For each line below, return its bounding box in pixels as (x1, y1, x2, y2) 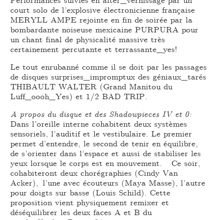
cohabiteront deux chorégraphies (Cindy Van (10, 167, 178, 179)
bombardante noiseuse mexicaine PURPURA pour (10, 24, 199, 35)
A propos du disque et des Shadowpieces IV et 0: (10, 108, 192, 120)
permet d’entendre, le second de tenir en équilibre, (10, 137, 198, 149)
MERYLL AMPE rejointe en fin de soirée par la (10, 14, 193, 26)
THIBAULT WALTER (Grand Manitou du (10, 81, 173, 92)
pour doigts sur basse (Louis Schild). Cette (10, 187, 171, 198)
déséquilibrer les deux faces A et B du (10, 206, 152, 218)
